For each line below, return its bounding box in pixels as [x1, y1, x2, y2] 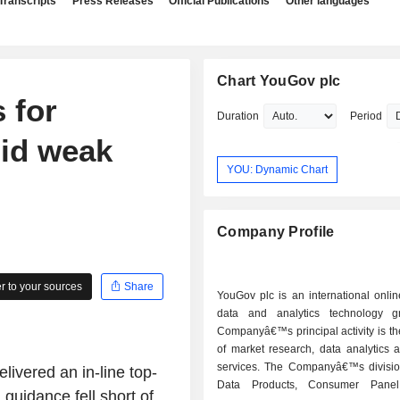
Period [350, 110, 383, 122]
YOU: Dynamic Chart [227, 162, 329, 176]
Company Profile [217, 224, 335, 240]
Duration [217, 110, 260, 122]
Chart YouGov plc [217, 73, 341, 88]
